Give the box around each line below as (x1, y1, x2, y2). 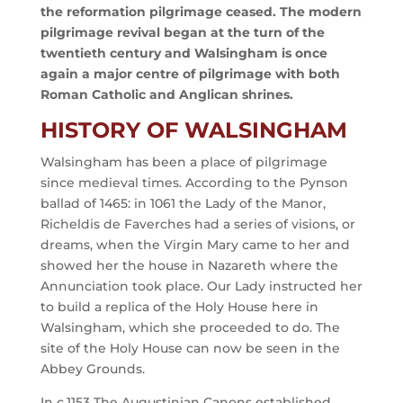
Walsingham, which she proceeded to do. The (40, 319, 340, 336)
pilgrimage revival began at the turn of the (40, 24, 325, 40)
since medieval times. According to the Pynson (40, 175, 348, 191)
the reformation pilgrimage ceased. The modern (40, 4, 362, 20)
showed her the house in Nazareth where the (40, 257, 338, 273)
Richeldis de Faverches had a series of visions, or (40, 216, 355, 232)
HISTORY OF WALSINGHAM (40, 117, 347, 143)
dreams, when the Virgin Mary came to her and (40, 237, 350, 253)
